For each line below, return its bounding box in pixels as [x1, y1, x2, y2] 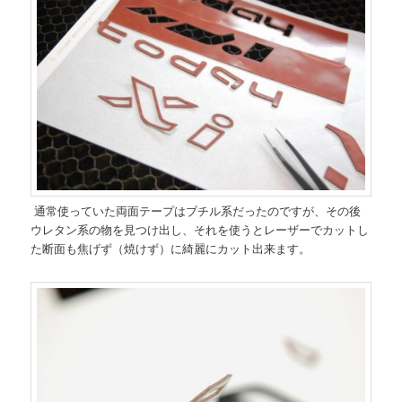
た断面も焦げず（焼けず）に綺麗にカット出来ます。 [31, 240, 311, 258]
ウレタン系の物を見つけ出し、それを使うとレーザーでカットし [31, 221, 370, 239]
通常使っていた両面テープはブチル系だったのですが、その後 [31, 202, 362, 220]
